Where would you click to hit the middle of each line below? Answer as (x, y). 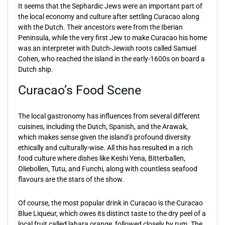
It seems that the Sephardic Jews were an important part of (110, 6)
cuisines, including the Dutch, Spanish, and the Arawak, (103, 127)
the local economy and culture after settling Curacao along (109, 17)
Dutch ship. (36, 69)
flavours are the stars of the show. (71, 179)
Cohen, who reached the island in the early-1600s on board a (111, 59)
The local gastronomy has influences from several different (109, 116)
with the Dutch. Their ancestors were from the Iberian (100, 27)
